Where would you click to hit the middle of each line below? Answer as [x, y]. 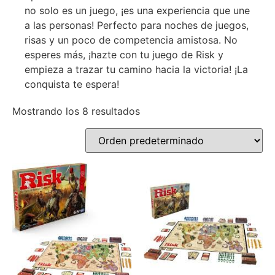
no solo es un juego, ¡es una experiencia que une [137, 10]
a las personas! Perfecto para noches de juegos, [137, 25]
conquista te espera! [72, 84]
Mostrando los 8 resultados [76, 111]
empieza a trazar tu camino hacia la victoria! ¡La [136, 69]
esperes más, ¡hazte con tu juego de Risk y [124, 55]
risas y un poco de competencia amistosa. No [131, 40]
